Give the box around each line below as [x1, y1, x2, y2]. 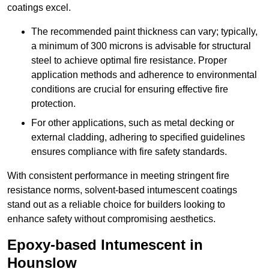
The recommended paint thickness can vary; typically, [31, 26, 258, 37]
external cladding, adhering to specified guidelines [31, 132, 245, 143]
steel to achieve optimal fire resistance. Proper [31, 55, 227, 66]
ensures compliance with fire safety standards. [31, 147, 227, 157]
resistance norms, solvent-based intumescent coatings [7, 185, 237, 196]
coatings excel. [7, 2, 71, 13]
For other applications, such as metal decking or [31, 118, 234, 128]
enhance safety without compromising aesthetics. [7, 214, 216, 225]
